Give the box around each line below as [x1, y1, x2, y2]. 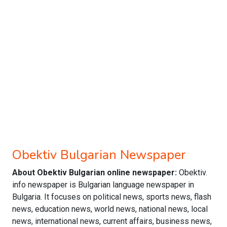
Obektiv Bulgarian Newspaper [12, 146, 186, 164]
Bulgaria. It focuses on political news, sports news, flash [12, 192, 211, 202]
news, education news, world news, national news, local [12, 204, 208, 214]
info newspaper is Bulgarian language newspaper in [12, 180, 194, 190]
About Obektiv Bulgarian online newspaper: [12, 168, 179, 177]
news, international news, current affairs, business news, [12, 216, 212, 226]
